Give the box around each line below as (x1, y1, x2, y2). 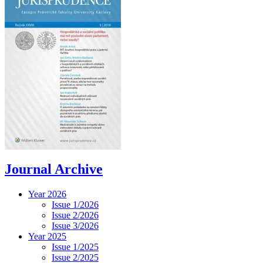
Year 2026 (28, 188, 66, 199)
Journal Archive (5, 161, 103, 177)
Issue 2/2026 (52, 210, 99, 220)
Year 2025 (28, 231, 66, 241)
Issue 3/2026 (52, 220, 99, 231)
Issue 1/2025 (52, 241, 99, 252)
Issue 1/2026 (52, 199, 99, 210)
